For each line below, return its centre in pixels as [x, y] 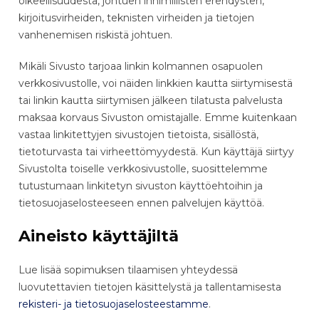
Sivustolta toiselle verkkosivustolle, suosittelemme [143, 168]
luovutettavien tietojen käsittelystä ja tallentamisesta [150, 287]
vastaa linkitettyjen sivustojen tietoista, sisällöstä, [138, 134]
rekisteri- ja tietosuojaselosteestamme [114, 304]
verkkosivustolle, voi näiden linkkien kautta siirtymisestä [156, 83]
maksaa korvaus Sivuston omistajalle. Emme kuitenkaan [158, 117]
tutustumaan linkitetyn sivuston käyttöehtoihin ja [141, 185]
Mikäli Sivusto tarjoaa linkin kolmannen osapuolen [141, 66]
